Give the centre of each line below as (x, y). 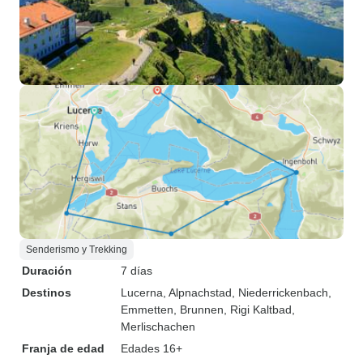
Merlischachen (158, 327)
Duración (47, 271)
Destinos (47, 293)
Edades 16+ (152, 348)
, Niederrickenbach (280, 293)
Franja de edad (63, 348)
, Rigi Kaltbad (258, 310)
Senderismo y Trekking (77, 250)
